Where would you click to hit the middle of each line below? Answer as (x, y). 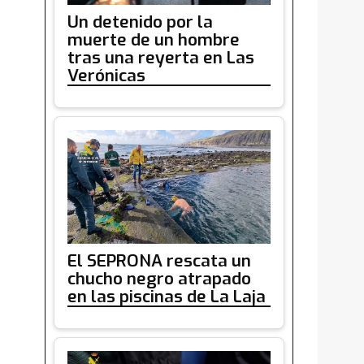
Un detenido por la (140, 22)
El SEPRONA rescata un (159, 261)
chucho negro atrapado (159, 279)
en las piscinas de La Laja (167, 297)
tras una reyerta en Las (161, 57)
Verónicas (106, 75)
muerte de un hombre (154, 39)
